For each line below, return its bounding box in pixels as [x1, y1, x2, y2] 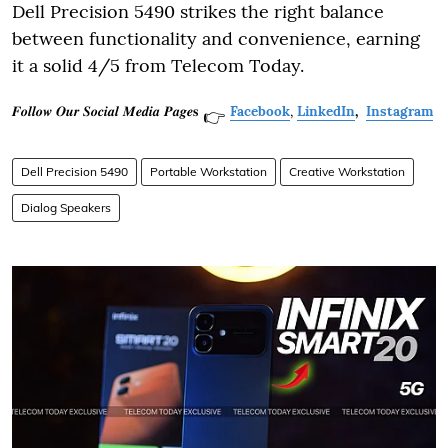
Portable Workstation [150, 163, 267, 179]
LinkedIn [297, 102, 355, 121]
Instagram [366, 102, 433, 121]
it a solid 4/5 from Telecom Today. [12, 53, 304, 77]
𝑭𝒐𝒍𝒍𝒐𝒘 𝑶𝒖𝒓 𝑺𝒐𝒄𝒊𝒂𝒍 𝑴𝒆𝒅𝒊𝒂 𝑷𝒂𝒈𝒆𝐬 [12, 102, 198, 121]
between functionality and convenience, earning [12, 26, 420, 50]
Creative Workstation [289, 163, 405, 179]
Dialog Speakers [21, 199, 111, 215]
